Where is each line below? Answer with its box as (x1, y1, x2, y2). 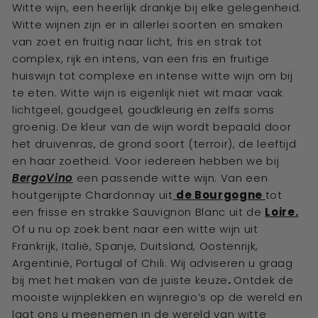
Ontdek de (234, 273, 294, 287)
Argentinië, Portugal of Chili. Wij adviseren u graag (12, 256, 293, 270)
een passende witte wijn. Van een (72, 170, 268, 185)
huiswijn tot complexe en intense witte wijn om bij (12, 68, 293, 83)
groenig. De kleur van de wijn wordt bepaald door (12, 119, 292, 134)
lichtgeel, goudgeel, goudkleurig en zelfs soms (12, 102, 275, 117)
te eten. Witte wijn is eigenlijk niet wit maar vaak (12, 85, 284, 100)
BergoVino (12, 170, 73, 185)
